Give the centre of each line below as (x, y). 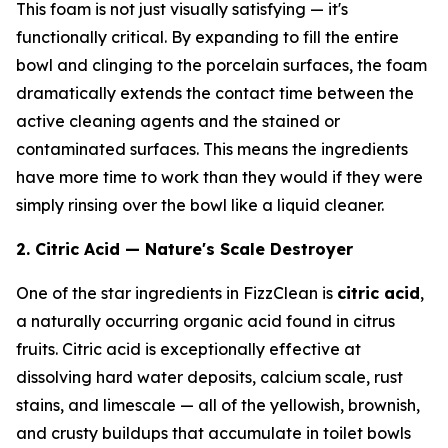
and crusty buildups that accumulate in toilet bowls (213, 432)
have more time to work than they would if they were (219, 176)
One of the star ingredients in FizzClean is (176, 292)
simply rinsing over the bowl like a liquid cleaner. (200, 204)
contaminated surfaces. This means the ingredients (212, 148)
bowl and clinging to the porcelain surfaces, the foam (221, 64)
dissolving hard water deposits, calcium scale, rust (209, 376)
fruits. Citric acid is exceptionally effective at (188, 348)
